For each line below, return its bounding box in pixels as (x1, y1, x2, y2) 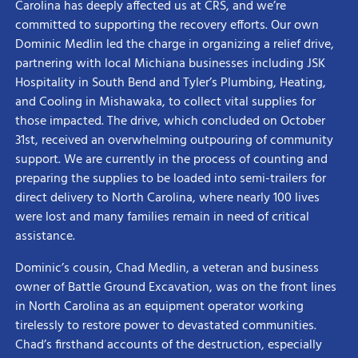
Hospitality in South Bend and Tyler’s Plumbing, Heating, (14, 72, 326, 93)
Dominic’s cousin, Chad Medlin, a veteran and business (14, 257, 319, 279)
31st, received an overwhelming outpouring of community (14, 129, 333, 151)
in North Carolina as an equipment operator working (14, 296, 304, 317)
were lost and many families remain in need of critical (14, 206, 309, 228)
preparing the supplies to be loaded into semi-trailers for (14, 168, 326, 189)
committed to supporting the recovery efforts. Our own (14, 14, 319, 36)
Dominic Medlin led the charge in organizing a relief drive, (14, 34, 334, 55)
